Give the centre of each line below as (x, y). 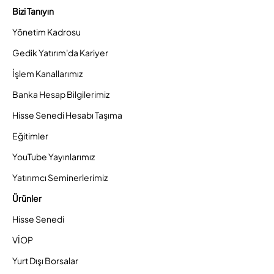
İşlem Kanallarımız (47, 74)
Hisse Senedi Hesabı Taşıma (67, 115)
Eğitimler (30, 136)
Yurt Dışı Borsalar (45, 261)
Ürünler (27, 198)
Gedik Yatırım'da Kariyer (60, 53)
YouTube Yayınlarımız (54, 157)
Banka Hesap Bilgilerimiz (61, 94)
